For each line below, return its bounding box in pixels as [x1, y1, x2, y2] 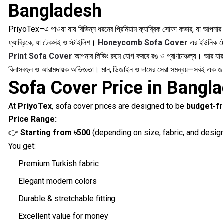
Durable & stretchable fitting [18, 194, 115, 204]
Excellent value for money [18, 211, 108, 221]
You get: [8, 141, 36, 151]
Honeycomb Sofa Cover [97, 38, 188, 48]
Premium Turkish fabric [18, 159, 99, 169]
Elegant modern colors [18, 176, 97, 186]
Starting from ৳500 [20, 128, 90, 138]
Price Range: [8, 114, 57, 124]
